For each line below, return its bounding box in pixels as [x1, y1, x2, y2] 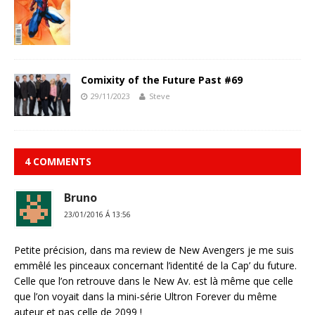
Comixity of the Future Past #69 [81, 73, 243, 87]
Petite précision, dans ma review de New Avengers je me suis [14, 243, 294, 257]
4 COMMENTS [25, 155, 91, 169]
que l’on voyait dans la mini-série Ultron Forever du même [14, 290, 277, 304]
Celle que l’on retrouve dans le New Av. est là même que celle [14, 274, 293, 288]
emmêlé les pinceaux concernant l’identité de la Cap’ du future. [14, 259, 297, 273]
